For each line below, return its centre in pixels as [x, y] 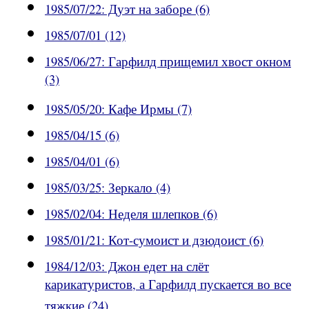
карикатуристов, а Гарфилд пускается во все [168, 287]
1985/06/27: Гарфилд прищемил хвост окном [168, 61]
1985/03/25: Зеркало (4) [108, 188]
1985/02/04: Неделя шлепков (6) [131, 214]
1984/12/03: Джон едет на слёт [127, 266]
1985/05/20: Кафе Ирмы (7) [118, 109]
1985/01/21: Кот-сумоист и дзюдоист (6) [154, 240]
